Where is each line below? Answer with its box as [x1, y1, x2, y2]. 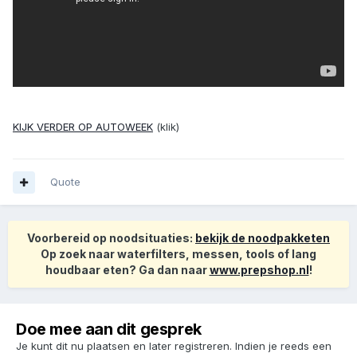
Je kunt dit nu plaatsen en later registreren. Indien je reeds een [16, 339, 331, 353]
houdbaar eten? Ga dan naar [45, 263, 210, 277]
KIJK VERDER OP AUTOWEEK [13, 120, 153, 134]
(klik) [153, 120, 179, 134]
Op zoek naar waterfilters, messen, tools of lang [41, 247, 316, 261]
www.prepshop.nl [209, 263, 309, 277]
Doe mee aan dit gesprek [16, 320, 202, 339]
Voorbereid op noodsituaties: [27, 231, 195, 245]
